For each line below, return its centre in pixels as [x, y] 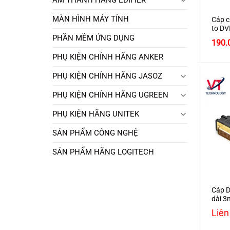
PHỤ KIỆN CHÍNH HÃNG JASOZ [107, 76]
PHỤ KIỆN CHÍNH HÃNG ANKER [108, 57]
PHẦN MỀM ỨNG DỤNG [93, 38]
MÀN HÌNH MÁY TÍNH [91, 19]
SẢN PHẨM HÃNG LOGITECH [103, 152]
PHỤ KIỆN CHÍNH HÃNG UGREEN [110, 95]
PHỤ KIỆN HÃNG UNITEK [96, 114]
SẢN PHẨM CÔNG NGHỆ [95, 133]
